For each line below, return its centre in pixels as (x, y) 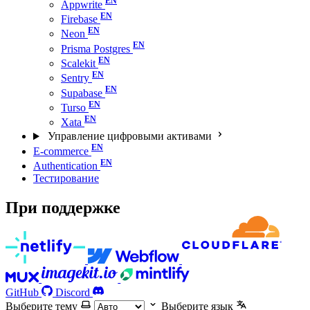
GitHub (22, 293)
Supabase (82, 93)
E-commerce (61, 151)
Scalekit (78, 63)
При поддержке (63, 207)
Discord (73, 293)
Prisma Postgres (95, 48)
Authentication (65, 165)
